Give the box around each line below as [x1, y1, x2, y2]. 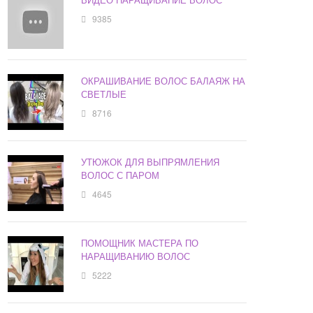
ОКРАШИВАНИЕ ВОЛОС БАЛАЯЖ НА [81, 74, 246, 88]
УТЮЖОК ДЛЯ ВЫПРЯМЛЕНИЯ [81, 155, 220, 169]
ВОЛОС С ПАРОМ [81, 168, 160, 182]
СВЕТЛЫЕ [81, 87, 127, 101]
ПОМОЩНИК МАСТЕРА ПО [81, 236, 199, 250]
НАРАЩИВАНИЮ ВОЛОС [81, 249, 191, 263]
